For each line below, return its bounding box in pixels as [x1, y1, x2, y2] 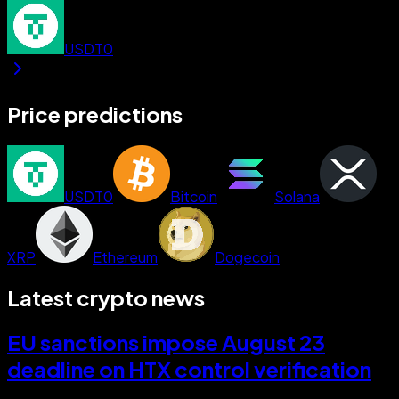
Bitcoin [170, 186, 217, 206]
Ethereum [93, 247, 158, 266]
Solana [274, 186, 320, 206]
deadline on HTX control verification [7, 354, 371, 382]
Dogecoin [215, 247, 280, 266]
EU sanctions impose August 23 [7, 328, 325, 355]
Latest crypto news [7, 283, 205, 311]
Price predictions [7, 101, 183, 127]
